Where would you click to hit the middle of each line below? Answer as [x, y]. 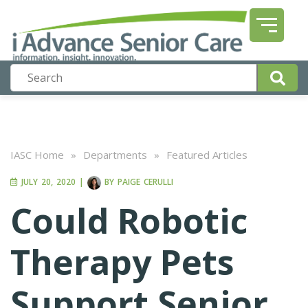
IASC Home [37, 155]
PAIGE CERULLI [145, 182]
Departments [115, 155]
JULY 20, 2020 [47, 182]
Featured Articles [207, 155]
